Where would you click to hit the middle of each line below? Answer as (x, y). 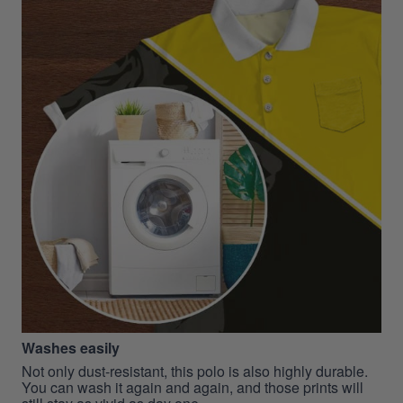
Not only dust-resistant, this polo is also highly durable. (195, 372)
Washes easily (71, 348)
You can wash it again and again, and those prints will (193, 388)
